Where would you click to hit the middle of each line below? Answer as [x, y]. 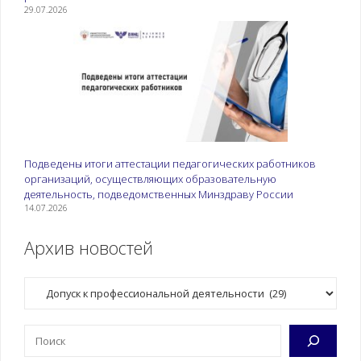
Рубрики [44, 283]
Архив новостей [88, 248]
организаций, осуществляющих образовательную [150, 179]
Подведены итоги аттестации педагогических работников [170, 164]
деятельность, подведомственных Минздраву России [158, 195]
